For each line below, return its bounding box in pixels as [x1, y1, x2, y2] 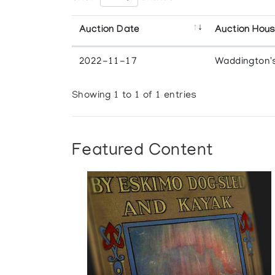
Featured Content [72, 141, 213, 161]
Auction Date [79, 24, 140, 36]
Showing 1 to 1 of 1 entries [72, 90, 197, 102]
